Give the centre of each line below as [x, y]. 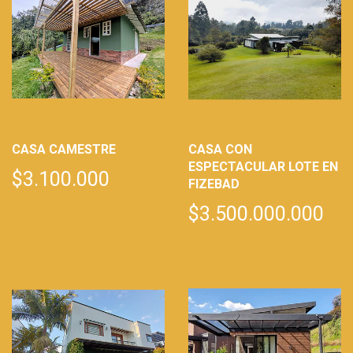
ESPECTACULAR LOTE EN [263, 166]
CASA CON [220, 149]
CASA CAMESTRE [64, 149]
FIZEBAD [214, 184]
